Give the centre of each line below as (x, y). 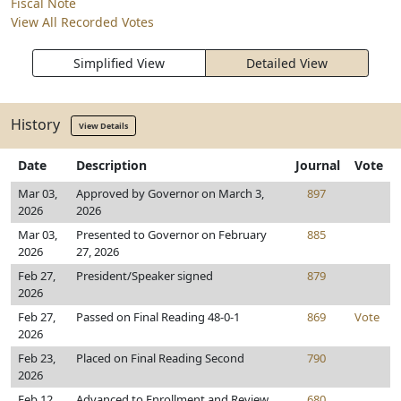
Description (111, 165)
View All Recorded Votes (82, 22)
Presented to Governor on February (171, 235)
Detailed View (287, 63)
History (41, 124)
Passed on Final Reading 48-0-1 (158, 317)
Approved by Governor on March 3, (170, 193)
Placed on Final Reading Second (160, 358)
